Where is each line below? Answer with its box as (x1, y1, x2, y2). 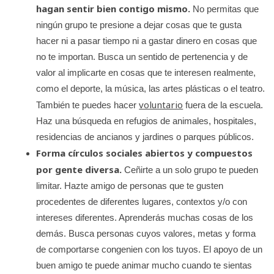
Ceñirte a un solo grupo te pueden (122, 164, 259, 175)
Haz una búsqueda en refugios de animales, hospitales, (36, 115, 257, 126)
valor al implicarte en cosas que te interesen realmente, (36, 67, 256, 78)
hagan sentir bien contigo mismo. (36, 2, 191, 15)
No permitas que (190, 3, 259, 14)
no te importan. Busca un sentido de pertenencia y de (36, 51, 248, 62)
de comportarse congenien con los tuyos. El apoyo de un (36, 243, 263, 254)
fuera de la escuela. (183, 99, 264, 110)
